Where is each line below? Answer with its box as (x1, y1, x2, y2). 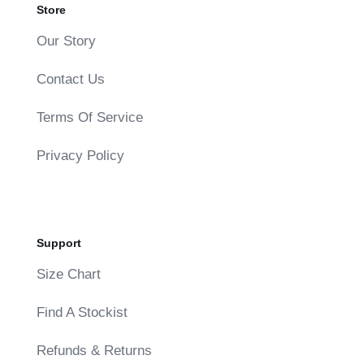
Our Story (36, 32, 96, 49)
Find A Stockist (36, 304, 128, 320)
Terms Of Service (36, 109, 143, 125)
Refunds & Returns (36, 342, 152, 358)
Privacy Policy (36, 147, 124, 163)
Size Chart (36, 266, 101, 282)
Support (36, 236, 81, 249)
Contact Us (36, 71, 105, 87)
